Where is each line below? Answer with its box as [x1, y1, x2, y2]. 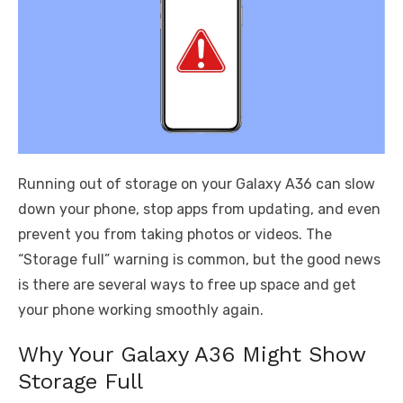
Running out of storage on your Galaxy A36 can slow [18, 175, 375, 193]
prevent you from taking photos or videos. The [18, 226, 332, 244]
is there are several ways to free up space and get [18, 276, 356, 294]
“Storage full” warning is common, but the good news [18, 251, 381, 269]
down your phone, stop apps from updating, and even [18, 201, 381, 219]
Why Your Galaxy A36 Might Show [18, 342, 365, 368]
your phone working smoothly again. [18, 301, 264, 319]
